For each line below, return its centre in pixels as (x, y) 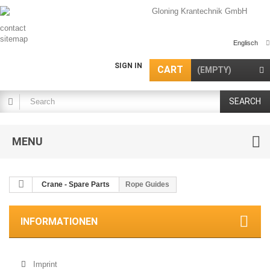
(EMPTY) (214, 70)
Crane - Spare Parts (76, 184)
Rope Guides (147, 184)
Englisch (246, 43)
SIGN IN (128, 66)
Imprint (44, 264)
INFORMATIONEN (59, 221)
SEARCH (245, 101)
